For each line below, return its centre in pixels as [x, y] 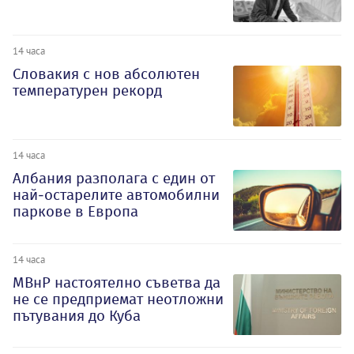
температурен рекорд [87, 90]
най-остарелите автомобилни [116, 194]
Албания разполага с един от [114, 178]
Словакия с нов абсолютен [106, 73]
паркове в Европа [75, 211]
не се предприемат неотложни [118, 299]
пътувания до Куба [77, 315]
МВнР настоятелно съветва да [117, 282]
